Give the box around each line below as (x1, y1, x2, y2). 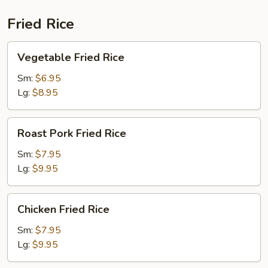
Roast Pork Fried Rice (17, 126, 126, 141)
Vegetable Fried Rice (17, 50, 124, 65)
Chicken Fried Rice (17, 202, 109, 217)
